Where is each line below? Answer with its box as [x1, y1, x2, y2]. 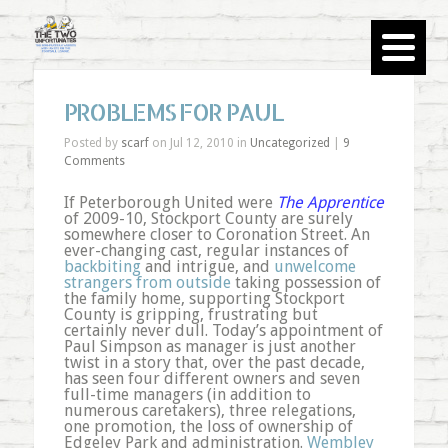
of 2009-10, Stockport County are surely [63, 209, 353, 228]
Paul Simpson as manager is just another [63, 337, 356, 356]
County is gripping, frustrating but [63, 305, 318, 324]
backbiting [63, 257, 141, 276]
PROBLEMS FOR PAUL [63, 96, 284, 127]
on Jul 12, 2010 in [148, 136, 250, 150]
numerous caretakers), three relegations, [63, 401, 356, 420]
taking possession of [230, 273, 381, 292]
